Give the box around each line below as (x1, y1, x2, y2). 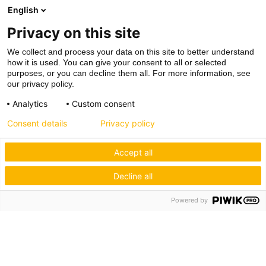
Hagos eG (9, 199, 58, 211)
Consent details (7, 118, 67, 128)
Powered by (171, 196, 208, 204)
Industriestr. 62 (9, 245, 68, 255)
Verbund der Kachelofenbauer (9, 220, 126, 229)
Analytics (12, 99, 47, 109)
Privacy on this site (7, 24, 140, 42)
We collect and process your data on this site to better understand (7, 47, 254, 56)
